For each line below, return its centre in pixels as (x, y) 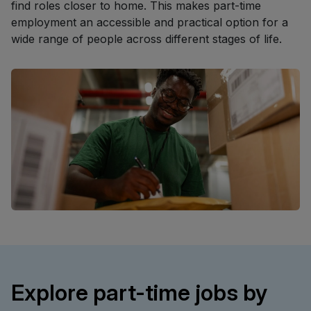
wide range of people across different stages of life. (146, 39)
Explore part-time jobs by (139, 292)
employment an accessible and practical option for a (150, 22)
